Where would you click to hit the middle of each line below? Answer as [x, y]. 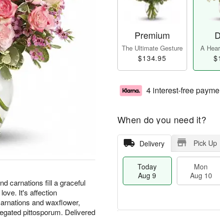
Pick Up [205, 143]
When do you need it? [162, 120]
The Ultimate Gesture [152, 48]
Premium [152, 35]
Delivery [152, 144]
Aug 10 [201, 176]
